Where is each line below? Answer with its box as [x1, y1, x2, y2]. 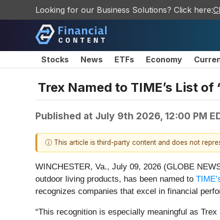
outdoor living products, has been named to [35, 174, 196, 184]
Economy [146, 55, 182, 64]
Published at [35, 110, 95, 122]
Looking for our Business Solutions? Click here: [35, 5, 213, 15]
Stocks [41, 55, 69, 64]
